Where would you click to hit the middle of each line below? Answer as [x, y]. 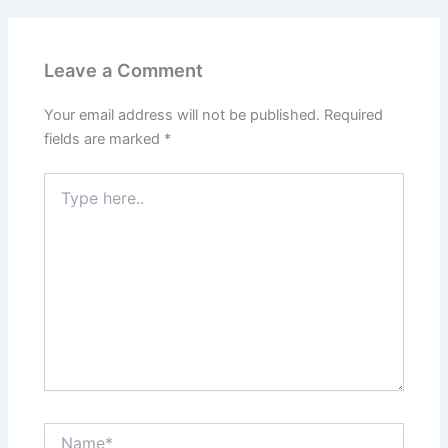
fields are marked [104, 139]
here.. [62, 201]
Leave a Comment [124, 69]
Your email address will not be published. [182, 115]
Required [354, 115]
